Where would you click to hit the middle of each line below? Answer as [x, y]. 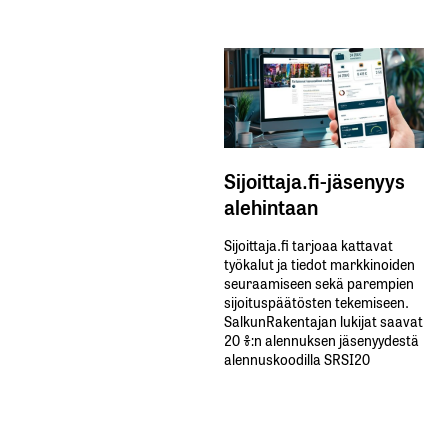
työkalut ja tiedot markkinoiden [319, 264]
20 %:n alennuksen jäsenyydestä [321, 340]
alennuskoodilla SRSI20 [297, 359]
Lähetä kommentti [136, 44]
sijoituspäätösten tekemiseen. [316, 302]
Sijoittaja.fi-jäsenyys [314, 180]
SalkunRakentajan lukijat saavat [323, 321]
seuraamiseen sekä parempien [319, 283]
